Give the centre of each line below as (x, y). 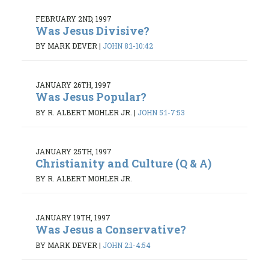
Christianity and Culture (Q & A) (123, 163)
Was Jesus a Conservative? (111, 230)
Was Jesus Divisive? (92, 30)
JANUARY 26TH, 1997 (73, 85)
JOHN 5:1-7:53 (161, 112)
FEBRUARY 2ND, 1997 (74, 18)
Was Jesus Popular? (91, 97)
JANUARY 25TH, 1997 (74, 151)
